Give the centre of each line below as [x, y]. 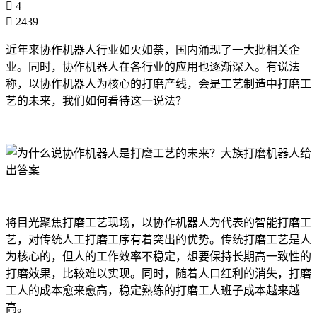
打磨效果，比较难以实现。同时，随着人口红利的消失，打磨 [158, 273]
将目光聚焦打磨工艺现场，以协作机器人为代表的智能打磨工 [158, 222]
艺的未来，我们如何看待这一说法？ [96, 100]
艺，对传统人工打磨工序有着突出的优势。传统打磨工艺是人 [158, 239]
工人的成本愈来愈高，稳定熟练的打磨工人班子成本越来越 [153, 290]
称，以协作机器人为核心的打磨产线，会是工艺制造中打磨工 [158, 83]
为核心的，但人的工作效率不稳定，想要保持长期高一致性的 [158, 256]
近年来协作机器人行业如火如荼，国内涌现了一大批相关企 [153, 50]
